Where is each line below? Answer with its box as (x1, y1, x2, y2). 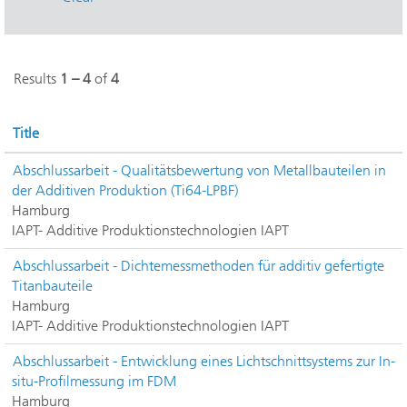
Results (14, 70, 60, 87)
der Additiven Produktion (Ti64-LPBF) (12, 182, 238, 199)
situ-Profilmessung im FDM (12, 372, 176, 390)
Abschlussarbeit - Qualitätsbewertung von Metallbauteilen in (13, 162, 386, 179)
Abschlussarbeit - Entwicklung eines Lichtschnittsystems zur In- (13, 352, 395, 370)
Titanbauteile (12, 277, 93, 294)
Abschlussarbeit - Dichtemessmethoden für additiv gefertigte (13, 257, 384, 274)
